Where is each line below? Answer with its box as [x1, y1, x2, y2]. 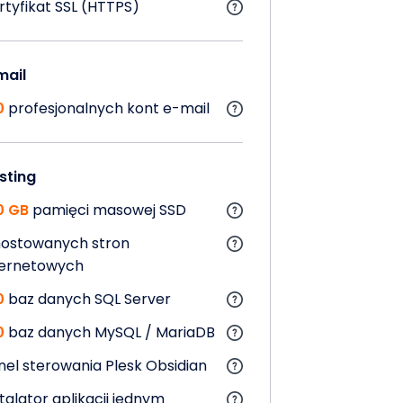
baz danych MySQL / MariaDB [4, 321, 215, 343]
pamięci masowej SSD [29, 199, 186, 220]
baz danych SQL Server [4, 288, 171, 309]
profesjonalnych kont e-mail [4, 97, 210, 119]
